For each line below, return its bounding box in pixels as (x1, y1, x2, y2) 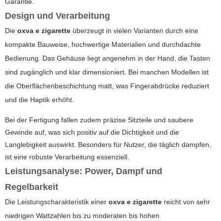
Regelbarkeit (5, 182, 58, 192)
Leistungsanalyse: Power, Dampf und (5, 166, 162, 176)
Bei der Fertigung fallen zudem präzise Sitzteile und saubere (5, 115, 193, 124)
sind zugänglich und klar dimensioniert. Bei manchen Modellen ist (5, 68, 209, 76)
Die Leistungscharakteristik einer (5, 197, 109, 206)
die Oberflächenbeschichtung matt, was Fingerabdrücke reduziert (5, 81, 209, 90)
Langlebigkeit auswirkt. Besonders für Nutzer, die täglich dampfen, (5, 140, 211, 148)
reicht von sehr (162, 197, 210, 206)
